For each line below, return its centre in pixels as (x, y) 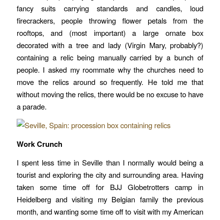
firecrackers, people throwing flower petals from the (110, 21)
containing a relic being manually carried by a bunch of (110, 57)
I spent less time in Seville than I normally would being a (110, 163)
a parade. (32, 107)
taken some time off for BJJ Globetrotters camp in (110, 187)
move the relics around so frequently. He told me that (110, 82)
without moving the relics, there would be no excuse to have (110, 94)
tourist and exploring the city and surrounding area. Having (110, 175)
